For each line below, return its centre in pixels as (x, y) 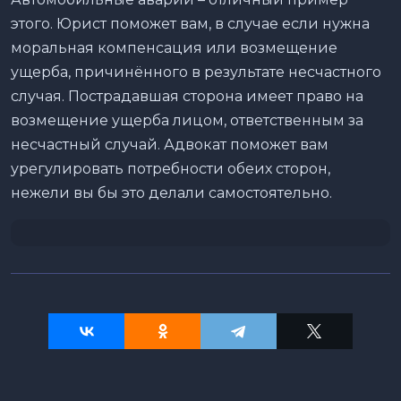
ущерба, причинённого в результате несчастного (196, 72)
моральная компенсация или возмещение (174, 47)
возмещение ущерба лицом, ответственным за (187, 120)
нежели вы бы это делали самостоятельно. (171, 192)
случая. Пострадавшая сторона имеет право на (187, 96)
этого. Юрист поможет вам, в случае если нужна (190, 23)
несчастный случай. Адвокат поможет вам (170, 144)
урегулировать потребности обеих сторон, (171, 168)
